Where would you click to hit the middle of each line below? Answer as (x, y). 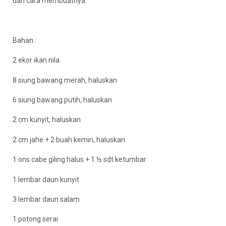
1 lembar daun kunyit (46, 179)
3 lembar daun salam (46, 199)
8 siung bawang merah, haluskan (65, 80)
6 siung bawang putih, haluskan (62, 100)
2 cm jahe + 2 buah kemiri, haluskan (69, 139)
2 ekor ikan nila (36, 60)
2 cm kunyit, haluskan (47, 120)
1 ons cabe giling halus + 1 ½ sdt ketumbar (79, 160)
